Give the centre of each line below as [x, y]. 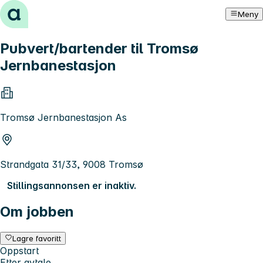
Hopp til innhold [41, 11]
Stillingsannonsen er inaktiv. [72, 185]
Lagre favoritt [37, 238]
